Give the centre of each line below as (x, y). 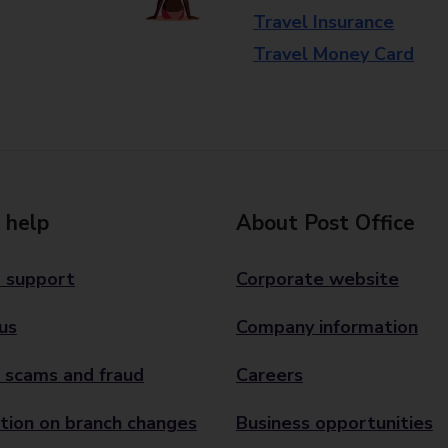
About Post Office (325, 223)
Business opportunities (334, 423)
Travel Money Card (334, 54)
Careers (269, 375)
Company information (327, 327)
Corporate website (317, 279)
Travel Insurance (324, 22)
